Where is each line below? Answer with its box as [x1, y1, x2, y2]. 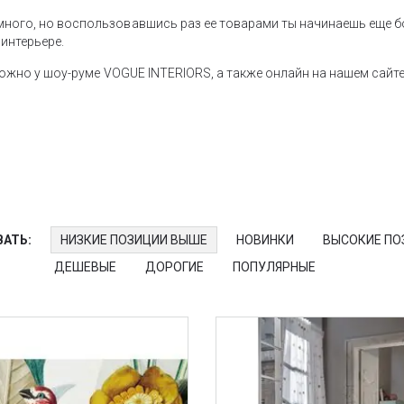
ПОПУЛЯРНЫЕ [233, 259, 317, 274]
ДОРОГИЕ [145, 259, 205, 274]
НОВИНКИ [236, 232, 295, 247]
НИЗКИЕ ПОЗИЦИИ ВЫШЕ [60, 232, 208, 247]
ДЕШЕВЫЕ [54, 259, 117, 274]
